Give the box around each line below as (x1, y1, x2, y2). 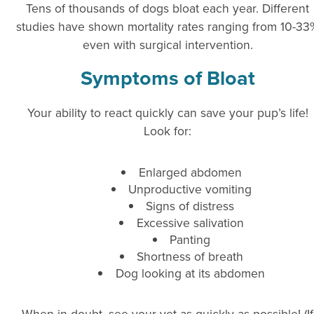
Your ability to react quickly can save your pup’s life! (27, 103, 308, 121)
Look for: (144, 121, 191, 139)
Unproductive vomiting (128, 179, 252, 198)
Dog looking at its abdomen (115, 264, 265, 282)
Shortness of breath (137, 247, 244, 265)
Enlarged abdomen (138, 163, 242, 181)
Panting (170, 230, 211, 248)
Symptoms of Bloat (80, 62, 255, 93)
